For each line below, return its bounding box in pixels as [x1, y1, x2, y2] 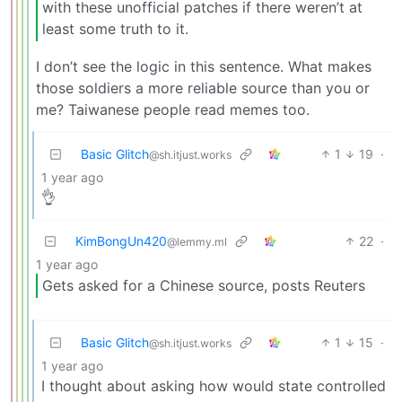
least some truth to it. [42, 20, 188, 39]
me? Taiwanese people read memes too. [36, 100, 310, 118]
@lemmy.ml [167, 234, 227, 249]
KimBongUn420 [75, 232, 167, 249]
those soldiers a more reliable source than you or [36, 78, 370, 97]
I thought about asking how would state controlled [41, 377, 386, 396]
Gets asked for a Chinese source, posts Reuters [42, 276, 365, 295]
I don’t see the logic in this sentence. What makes [36, 57, 371, 75]
